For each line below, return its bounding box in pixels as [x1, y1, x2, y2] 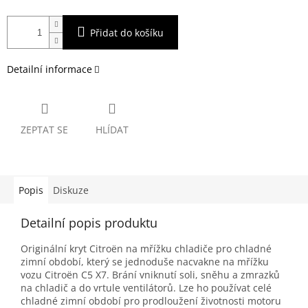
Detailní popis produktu [21, 214, 157, 232]
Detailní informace [7, 63, 92, 76]
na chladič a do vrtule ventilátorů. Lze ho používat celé [21, 281, 272, 295]
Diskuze [53, 184, 89, 197]
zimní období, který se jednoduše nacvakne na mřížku [21, 255, 269, 269]
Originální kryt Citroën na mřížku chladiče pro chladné [21, 242, 272, 256]
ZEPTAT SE [21, 123, 68, 137]
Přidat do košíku [90, 26, 164, 40]
